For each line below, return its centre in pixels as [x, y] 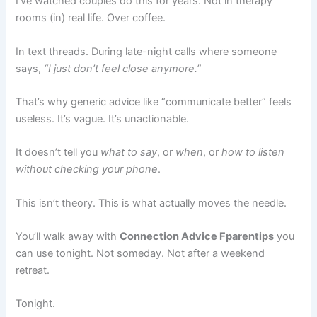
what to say [129, 152]
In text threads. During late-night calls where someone [146, 51]
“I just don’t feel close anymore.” [123, 68]
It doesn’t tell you [58, 152]
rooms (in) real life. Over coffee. [91, 18]
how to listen [253, 152]
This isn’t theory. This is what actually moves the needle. [151, 203]
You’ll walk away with [68, 236]
